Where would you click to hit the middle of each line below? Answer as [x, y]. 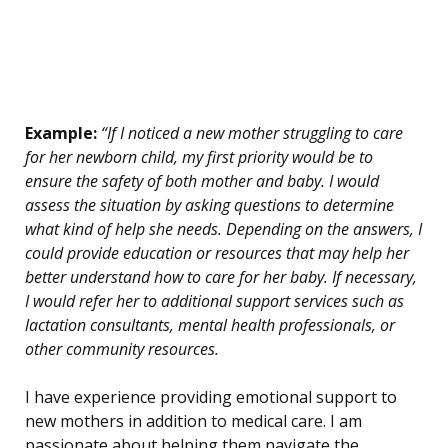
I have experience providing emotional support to [211, 397]
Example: [61, 133]
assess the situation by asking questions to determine [209, 205]
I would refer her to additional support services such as [214, 301]
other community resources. [122, 349]
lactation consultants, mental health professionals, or [210, 325]
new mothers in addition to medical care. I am [193, 421]
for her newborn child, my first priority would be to [199, 157]
